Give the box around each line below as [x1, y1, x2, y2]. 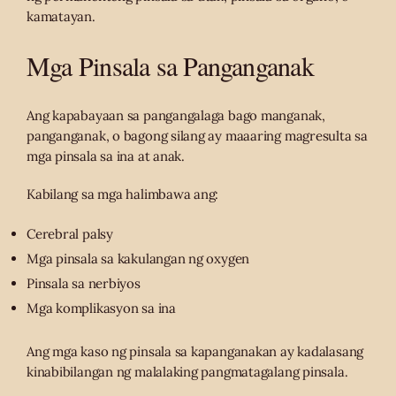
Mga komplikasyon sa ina [27, 300, 176, 317]
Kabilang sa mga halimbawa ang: [27, 186, 219, 203]
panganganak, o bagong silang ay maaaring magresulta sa [27, 127, 368, 145]
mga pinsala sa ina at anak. [27, 148, 185, 165]
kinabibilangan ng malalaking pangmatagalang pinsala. [27, 362, 348, 380]
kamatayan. [27, 8, 95, 26]
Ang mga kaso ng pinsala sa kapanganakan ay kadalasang [27, 342, 364, 360]
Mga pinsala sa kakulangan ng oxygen [27, 250, 250, 268]
